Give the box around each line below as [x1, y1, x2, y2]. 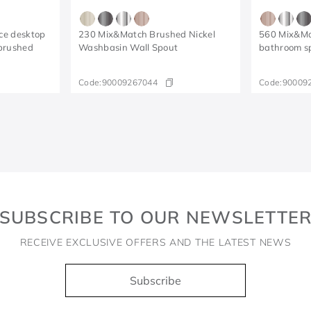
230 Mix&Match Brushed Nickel [78, 28, 215, 40]
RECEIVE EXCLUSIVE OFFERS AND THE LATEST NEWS [19, 236, 292, 249]
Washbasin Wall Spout [78, 42, 178, 53]
